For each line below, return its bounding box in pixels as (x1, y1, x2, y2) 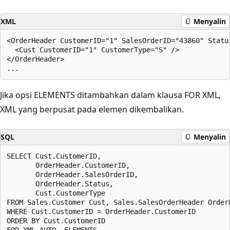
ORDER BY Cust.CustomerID (7, 216, 105, 225)
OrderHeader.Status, (7, 179, 113, 188)
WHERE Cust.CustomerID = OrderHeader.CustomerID (7, 207, 196, 216)
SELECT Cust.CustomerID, (7, 151, 101, 160)
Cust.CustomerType (7, 188, 105, 197)
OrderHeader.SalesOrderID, (7, 170, 138, 179)
